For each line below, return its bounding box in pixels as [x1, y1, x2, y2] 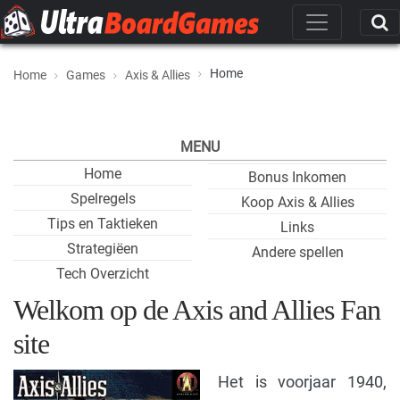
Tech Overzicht [56, 265, 149, 282]
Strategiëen [67, 240, 138, 257]
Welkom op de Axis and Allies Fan [13, 294, 380, 326]
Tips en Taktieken [47, 215, 158, 232]
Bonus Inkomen [248, 169, 346, 186]
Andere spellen [251, 244, 344, 261]
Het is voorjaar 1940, [218, 372, 387, 391]
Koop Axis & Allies [240, 194, 354, 211]
